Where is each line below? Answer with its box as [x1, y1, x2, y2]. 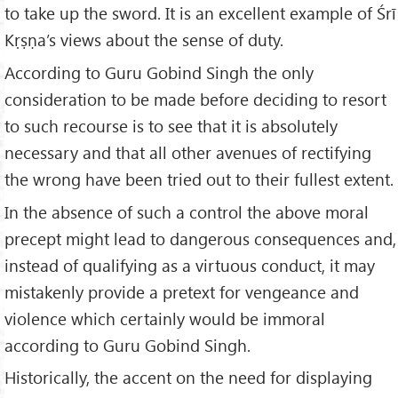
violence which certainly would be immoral [4, 306, 325, 330]
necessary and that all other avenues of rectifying [4, 140, 371, 163]
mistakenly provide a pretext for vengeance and [4, 280, 359, 303]
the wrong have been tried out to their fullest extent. [4, 167, 394, 190]
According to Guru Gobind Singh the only [4, 60, 314, 84]
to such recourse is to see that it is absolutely [4, 114, 338, 137]
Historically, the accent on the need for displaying [4, 366, 372, 389]
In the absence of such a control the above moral [4, 200, 369, 223]
